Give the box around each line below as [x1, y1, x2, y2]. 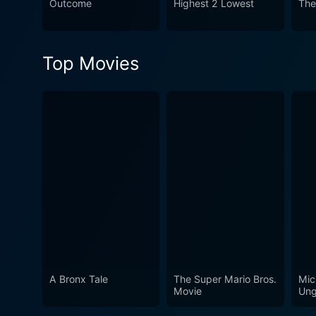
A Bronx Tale [49, 272, 108, 285]
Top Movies [42, 52, 139, 75]
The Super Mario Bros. [174, 272, 277, 285]
